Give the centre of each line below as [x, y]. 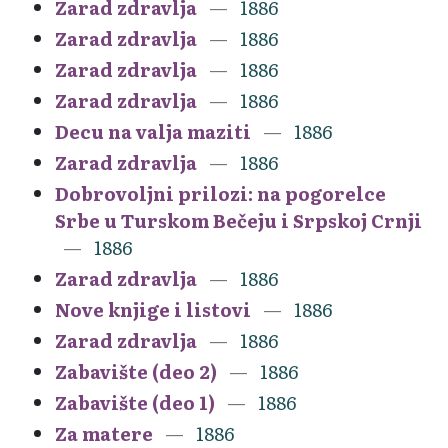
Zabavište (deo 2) [136, 371]
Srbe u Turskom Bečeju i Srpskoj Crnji [238, 220]
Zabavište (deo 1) [135, 402]
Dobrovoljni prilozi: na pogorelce [220, 193]
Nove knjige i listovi [153, 309]
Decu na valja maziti [153, 131]
